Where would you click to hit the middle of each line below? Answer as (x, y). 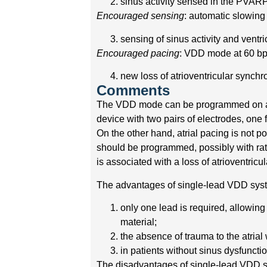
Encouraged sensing (141, 16)
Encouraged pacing (138, 53)
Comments (133, 91)
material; (139, 222)
